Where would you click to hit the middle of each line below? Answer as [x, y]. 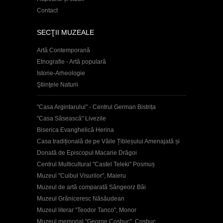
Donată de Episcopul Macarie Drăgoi [87, 153]
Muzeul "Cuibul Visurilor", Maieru [81, 175]
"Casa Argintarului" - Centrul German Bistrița [96, 107]
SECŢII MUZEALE [65, 32]
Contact [47, 10]
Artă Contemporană [63, 50]
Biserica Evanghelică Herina [75, 130]
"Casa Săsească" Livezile [71, 118]
